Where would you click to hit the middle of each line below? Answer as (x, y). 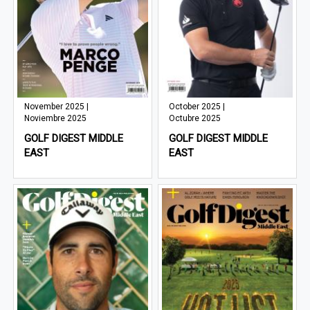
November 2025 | (57, 107)
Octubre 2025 (195, 119)
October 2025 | (197, 107)
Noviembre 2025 (56, 119)
